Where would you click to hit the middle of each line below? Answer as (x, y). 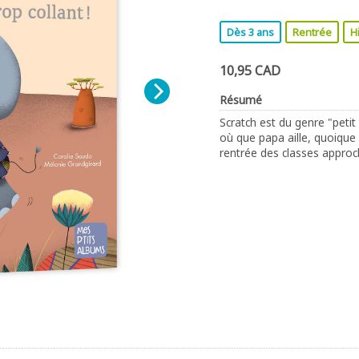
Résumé (241, 100)
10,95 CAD (250, 71)
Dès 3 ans (250, 32)
